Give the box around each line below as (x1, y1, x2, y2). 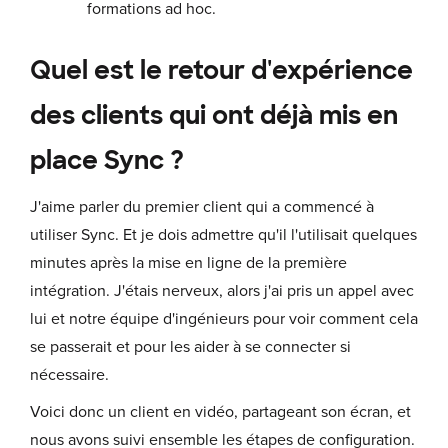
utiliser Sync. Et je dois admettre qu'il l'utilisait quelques (30, 225, 417, 246)
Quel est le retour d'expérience (30, 54, 413, 88)
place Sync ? (30, 144, 184, 178)
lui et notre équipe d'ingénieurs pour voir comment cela (30, 309, 418, 330)
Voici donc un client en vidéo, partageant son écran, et (30, 401, 411, 422)
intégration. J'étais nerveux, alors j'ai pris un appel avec (30, 281, 414, 302)
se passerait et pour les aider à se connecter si (30, 337, 351, 358)
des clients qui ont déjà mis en (30, 99, 398, 133)
